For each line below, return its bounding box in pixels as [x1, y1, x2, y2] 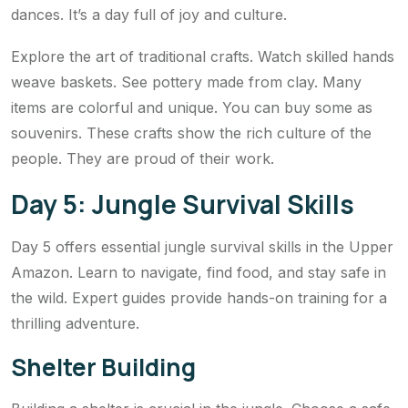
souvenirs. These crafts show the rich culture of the [11, 123, 372, 142]
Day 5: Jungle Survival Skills [11, 186, 354, 221]
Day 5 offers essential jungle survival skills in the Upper [11, 237, 393, 256]
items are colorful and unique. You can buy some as [11, 97, 372, 117]
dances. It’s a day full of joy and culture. [11, 5, 287, 24]
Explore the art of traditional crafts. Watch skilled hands [11, 46, 394, 66]
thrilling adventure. [11, 313, 139, 332]
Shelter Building [11, 350, 196, 383]
